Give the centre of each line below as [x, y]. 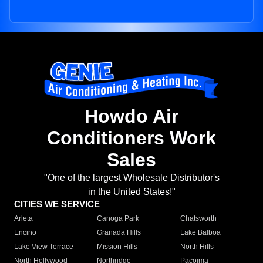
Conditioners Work [131, 138]
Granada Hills [119, 233]
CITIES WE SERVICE [57, 204]
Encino [25, 233]
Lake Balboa [200, 233]
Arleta [23, 219]
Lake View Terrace [44, 247]
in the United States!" [131, 192]
